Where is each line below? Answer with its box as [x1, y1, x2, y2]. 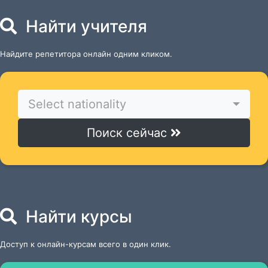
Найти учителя [22, 16, 147, 36]
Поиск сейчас [87, 126, 170, 140]
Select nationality [28, 97, 126, 111]
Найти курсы [22, 206, 132, 227]
